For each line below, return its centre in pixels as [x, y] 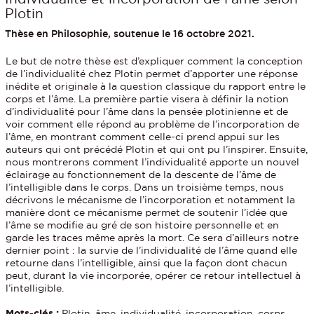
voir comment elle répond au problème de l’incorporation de [153, 124]
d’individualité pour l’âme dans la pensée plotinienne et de [147, 111]
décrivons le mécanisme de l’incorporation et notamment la [151, 199]
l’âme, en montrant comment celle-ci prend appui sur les [143, 136]
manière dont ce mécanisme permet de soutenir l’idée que [147, 212]
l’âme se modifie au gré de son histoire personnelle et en [143, 225]
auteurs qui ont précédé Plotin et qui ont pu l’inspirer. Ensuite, [157, 149]
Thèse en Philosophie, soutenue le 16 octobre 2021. [130, 33]
